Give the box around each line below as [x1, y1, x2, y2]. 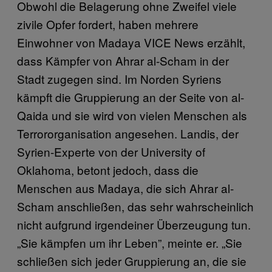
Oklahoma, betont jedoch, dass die [17, 161, 199, 178]
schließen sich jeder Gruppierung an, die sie [17, 252, 246, 269]
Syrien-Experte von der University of [17, 143, 205, 160]
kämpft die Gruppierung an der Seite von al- [17, 88, 244, 105]
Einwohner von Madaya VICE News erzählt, [17, 33, 245, 50]
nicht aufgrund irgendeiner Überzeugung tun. [17, 216, 251, 233]
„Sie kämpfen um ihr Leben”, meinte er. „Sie [17, 234, 242, 251]
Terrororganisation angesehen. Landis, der [17, 124, 239, 141]
